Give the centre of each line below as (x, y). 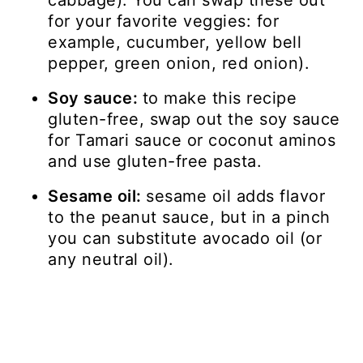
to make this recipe (220, 98)
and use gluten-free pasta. (155, 162)
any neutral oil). (111, 260)
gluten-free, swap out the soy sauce (194, 120)
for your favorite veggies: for (164, 21)
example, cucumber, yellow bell (175, 43)
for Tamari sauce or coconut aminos (192, 141)
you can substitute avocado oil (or (185, 239)
